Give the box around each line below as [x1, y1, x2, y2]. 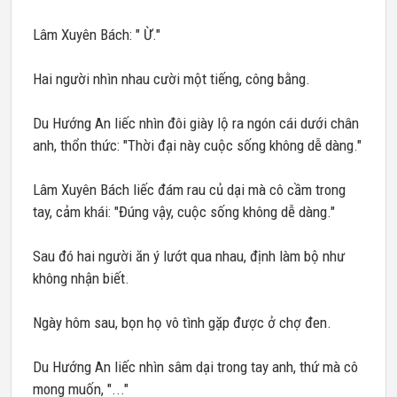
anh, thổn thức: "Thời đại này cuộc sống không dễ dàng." [33, 136, 362, 154]
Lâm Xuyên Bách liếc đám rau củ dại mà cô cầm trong [33, 181, 346, 198]
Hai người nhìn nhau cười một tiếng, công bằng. [33, 70, 310, 88]
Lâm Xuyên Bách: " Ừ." [33, 26, 160, 43]
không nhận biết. [33, 269, 129, 287]
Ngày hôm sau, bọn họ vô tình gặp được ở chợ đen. [33, 314, 331, 331]
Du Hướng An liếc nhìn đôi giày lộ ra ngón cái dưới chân [33, 114, 359, 132]
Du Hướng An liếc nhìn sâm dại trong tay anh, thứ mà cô [33, 358, 358, 376]
